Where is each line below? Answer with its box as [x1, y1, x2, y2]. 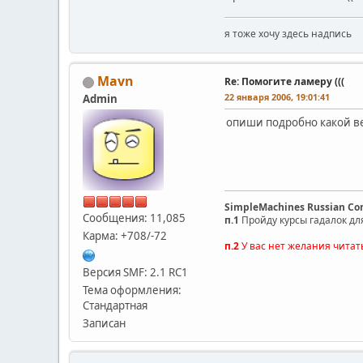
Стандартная [83, 298, 147, 314]
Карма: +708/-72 [83, 228, 167, 244]
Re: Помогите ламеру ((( [224, 75, 344, 89]
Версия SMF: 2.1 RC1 [83, 265, 188, 280]
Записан [83, 316, 126, 331]
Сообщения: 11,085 [83, 211, 186, 226]
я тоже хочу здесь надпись [224, 27, 352, 41]
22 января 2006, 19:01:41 [224, 91, 330, 104]
